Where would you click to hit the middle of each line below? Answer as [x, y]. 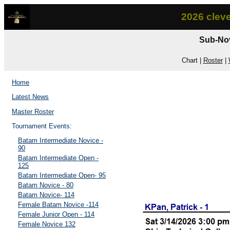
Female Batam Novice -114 [58, 205]
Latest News [30, 97]
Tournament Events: [42, 126]
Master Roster [33, 111]
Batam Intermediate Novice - [61, 141]
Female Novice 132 [47, 224]
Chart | [192, 60]
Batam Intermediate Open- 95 [62, 176]
